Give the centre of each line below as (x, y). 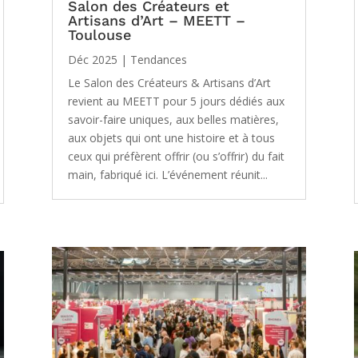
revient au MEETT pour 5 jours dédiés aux (176, 101)
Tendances (158, 59)
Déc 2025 (92, 59)
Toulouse (99, 34)
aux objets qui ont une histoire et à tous (171, 137)
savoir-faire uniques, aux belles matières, (173, 119)
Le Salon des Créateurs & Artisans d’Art (169, 82)
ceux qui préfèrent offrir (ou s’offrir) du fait (176, 156)
